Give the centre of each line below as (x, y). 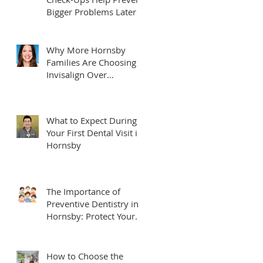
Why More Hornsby (86, 50)
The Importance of (83, 191)
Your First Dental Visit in (95, 132)
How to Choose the (85, 256)
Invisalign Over (77, 74)
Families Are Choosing (91, 62)
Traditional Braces (82, 87)
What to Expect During (92, 120)
